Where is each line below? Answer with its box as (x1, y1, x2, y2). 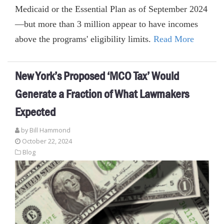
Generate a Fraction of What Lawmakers (15, 86, 189, 101)
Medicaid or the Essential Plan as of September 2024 (15, 3, 207, 14)
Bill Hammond (29, 125, 70, 134)
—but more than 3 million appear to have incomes (15, 18, 198, 29)
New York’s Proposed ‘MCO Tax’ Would (15, 68, 179, 83)
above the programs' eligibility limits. (15, 33, 153, 44)
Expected (15, 104, 55, 119)
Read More (153, 33, 194, 44)
